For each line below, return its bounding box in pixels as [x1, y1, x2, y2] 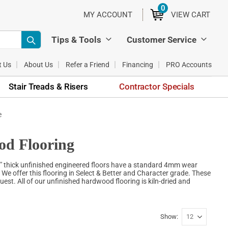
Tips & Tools [51, 34, 101, 45]
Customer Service [127, 34, 196, 45]
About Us [24, 60, 53, 69]
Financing [122, 60, 153, 69]
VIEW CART [171, 10, 210, 20]
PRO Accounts [166, 60, 212, 69]
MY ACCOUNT [83, 10, 132, 19]
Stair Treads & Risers [9, 81, 88, 92]
